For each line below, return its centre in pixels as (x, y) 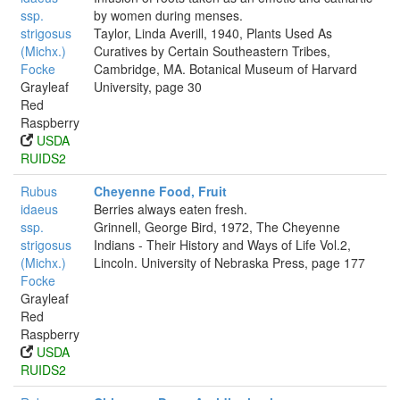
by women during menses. (168, 15)
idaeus (39, 209)
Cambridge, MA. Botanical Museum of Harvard (225, 69)
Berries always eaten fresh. (171, 209)
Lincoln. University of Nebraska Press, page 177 (229, 262)
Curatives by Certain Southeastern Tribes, (212, 51)
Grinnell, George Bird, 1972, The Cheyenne (217, 227)
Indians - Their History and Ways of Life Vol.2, (222, 245)
